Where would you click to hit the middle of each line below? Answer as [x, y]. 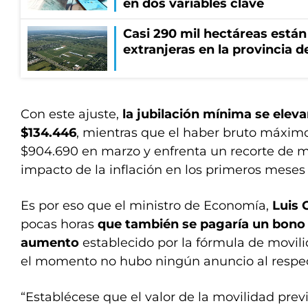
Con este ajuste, [70, 114]
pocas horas [59, 224]
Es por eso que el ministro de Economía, [146, 206]
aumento [52, 243]
